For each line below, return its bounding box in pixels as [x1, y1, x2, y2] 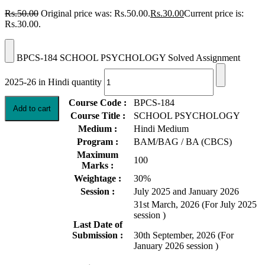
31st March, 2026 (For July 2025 [134, 199, 257, 210]
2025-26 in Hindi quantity [5, 76, 102, 87]
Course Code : [69, 98, 127, 108]
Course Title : [70, 111, 125, 121]
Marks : [82, 160, 114, 171]
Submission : [72, 230, 123, 241]
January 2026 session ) [134, 241, 218, 251]
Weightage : [74, 173, 121, 184]
